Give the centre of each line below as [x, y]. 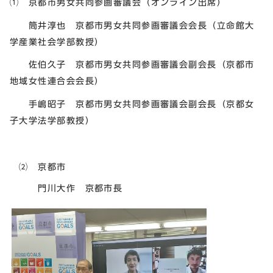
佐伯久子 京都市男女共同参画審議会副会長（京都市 [132, 65]
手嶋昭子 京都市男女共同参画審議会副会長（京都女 [132, 104]
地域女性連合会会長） [57, 81]
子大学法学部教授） [52, 121]
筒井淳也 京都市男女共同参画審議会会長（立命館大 [132, 25]
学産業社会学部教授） [57, 41]
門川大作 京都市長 [66, 188]
